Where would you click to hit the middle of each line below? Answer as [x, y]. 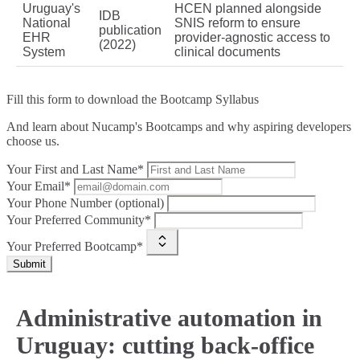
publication [130, 31]
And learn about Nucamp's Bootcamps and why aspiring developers [179, 127]
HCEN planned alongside [248, 9]
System [44, 52]
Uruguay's [51, 9]
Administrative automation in [169, 318]
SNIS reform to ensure [237, 23]
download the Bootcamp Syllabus [173, 100]
